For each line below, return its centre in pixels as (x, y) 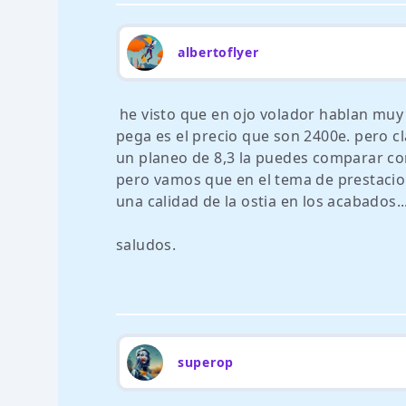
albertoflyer (218, 52)
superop (206, 362)
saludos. (146, 245)
